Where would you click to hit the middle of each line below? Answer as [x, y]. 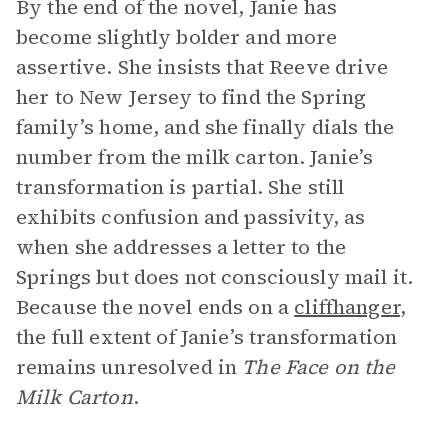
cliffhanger [347, 307]
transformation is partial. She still [180, 187]
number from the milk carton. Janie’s [195, 157]
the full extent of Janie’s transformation [207, 337]
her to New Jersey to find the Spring [191, 97]
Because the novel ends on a [155, 307]
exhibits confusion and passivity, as [191, 217]
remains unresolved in [129, 367]
